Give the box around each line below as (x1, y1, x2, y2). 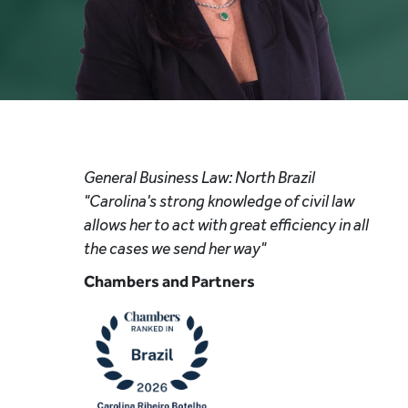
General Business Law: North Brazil (84, 168, 315, 188)
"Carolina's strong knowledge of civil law (84, 191, 354, 211)
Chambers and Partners (84, 271, 255, 291)
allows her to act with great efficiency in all (84, 215, 369, 235)
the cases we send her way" (84, 239, 266, 259)
